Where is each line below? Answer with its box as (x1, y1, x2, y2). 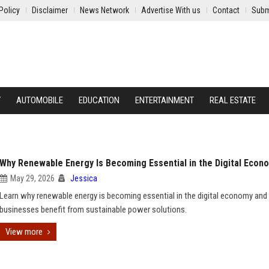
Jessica (70, 174, 97, 183)
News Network (80, 5, 129, 15)
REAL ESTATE (210, 95, 256, 106)
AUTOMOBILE (16, 95, 63, 106)
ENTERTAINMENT (135, 95, 194, 106)
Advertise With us (141, 5, 201, 15)
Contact (213, 5, 240, 15)
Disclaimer (32, 5, 68, 15)
